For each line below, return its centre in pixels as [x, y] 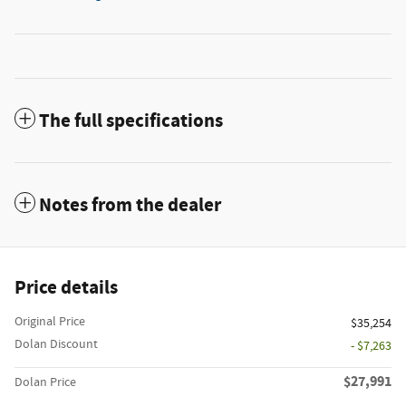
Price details [66, 289]
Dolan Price [45, 383]
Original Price [50, 322]
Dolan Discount [56, 345]
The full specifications [131, 122]
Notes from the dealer [130, 206]
